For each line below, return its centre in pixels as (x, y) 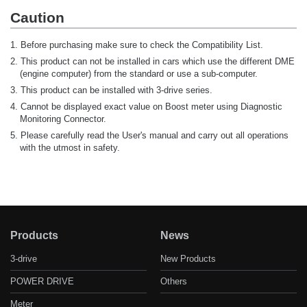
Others (174, 282)
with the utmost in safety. (70, 148)
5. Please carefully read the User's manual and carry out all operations (149, 136)
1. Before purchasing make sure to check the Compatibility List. (137, 45)
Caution (37, 18)
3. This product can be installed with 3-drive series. (111, 90)
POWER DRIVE (42, 282)
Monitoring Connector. (63, 119)
